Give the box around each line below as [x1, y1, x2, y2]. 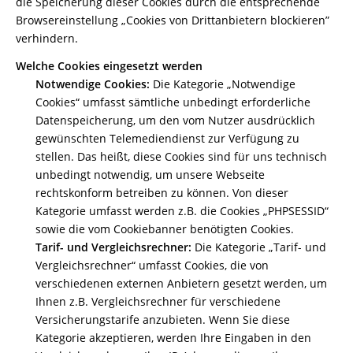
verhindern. [16, 31, 78, 46]
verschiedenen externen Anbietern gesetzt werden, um [35, 276, 327, 291]
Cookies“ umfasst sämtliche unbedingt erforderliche [35, 95, 310, 110]
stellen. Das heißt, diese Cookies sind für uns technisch [35, 149, 327, 164]
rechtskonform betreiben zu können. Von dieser [35, 185, 288, 200]
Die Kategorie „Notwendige [150, 76, 295, 91]
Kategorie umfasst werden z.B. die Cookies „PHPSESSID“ [35, 203, 329, 218]
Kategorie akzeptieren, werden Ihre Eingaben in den [35, 330, 311, 345]
